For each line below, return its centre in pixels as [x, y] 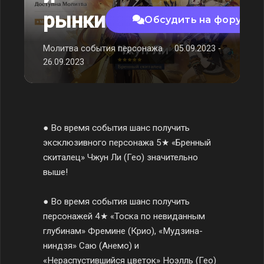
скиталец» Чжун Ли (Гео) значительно [121, 157]
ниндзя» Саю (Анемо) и [91, 245]
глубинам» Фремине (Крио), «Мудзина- [123, 231]
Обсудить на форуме [200, 19]
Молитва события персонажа [103, 48]
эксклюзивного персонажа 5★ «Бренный [127, 142]
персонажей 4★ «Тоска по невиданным [124, 216]
